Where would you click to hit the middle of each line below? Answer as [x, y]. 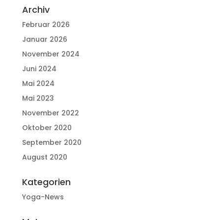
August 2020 [44, 157]
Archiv [36, 10]
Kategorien [46, 182]
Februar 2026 [46, 25]
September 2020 [52, 142]
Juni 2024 [39, 69]
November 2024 [51, 54]
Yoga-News [43, 197]
